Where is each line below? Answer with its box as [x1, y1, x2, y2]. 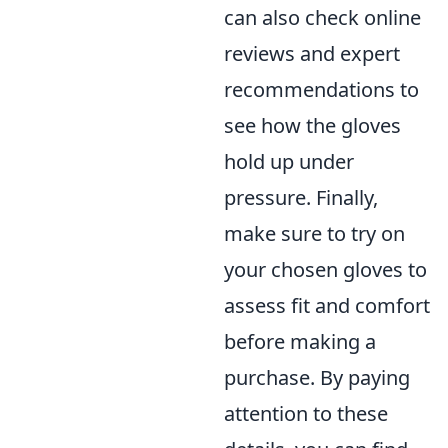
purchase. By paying [224, 364, 410, 391]
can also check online [224, 4, 421, 31]
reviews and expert [224, 40, 400, 67]
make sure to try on [224, 220, 405, 247]
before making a [224, 328, 376, 355]
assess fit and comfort [224, 292, 430, 319]
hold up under [224, 148, 354, 175]
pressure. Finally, [224, 184, 378, 211]
